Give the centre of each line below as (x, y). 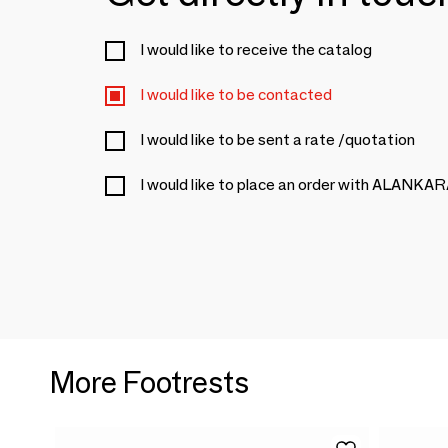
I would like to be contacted (236, 94)
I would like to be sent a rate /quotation (277, 139)
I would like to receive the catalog (256, 49)
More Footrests (149, 382)
